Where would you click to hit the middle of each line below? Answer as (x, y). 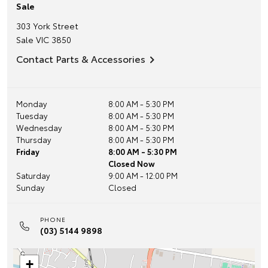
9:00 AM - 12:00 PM (143, 175)
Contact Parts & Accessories (81, 58)
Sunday (30, 187)
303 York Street (47, 26)
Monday (31, 103)
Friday (28, 151)
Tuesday (32, 115)
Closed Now (131, 163)
